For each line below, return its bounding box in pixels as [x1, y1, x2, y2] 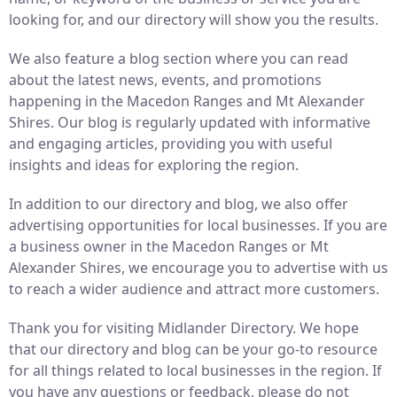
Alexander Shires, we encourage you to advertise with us [9, 258, 388, 277]
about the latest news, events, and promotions [9, 70, 322, 90]
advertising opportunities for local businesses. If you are [9, 215, 387, 235]
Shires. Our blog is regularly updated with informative [9, 113, 370, 132]
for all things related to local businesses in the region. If [9, 361, 382, 380]
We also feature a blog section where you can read [9, 49, 348, 68]
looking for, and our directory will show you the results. [9, 10, 378, 29]
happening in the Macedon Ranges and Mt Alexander [9, 91, 365, 111]
